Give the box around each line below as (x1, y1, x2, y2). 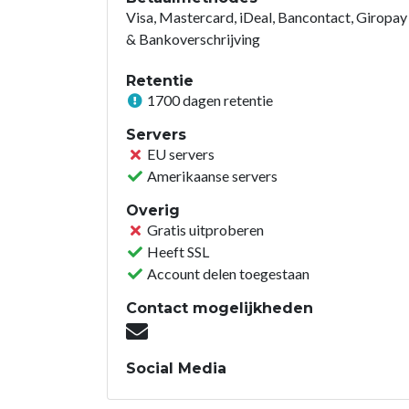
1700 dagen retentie (144, 90, 273, 109)
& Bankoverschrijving (126, 29, 260, 47)
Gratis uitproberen (144, 220, 264, 238)
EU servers (144, 144, 215, 163)
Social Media (126, 359, 226, 377)
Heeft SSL (144, 242, 209, 260)
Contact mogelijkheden (126, 299, 313, 317)
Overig (126, 201, 180, 219)
